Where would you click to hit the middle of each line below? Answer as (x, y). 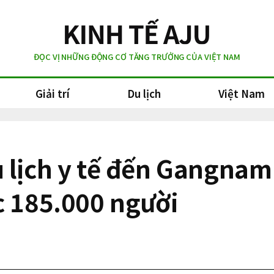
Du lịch (144, 93)
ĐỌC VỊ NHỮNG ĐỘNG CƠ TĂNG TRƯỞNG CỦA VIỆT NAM (137, 56)
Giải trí (53, 93)
